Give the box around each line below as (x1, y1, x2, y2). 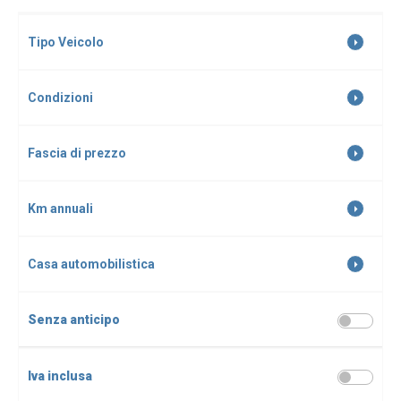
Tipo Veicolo (28, 35, 104, 49)
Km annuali (28, 201, 93, 216)
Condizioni (28, 90, 93, 105)
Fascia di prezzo (28, 146, 126, 160)
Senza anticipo (28, 312, 120, 327)
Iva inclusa (28, 369, 92, 383)
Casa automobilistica (28, 257, 155, 271)
